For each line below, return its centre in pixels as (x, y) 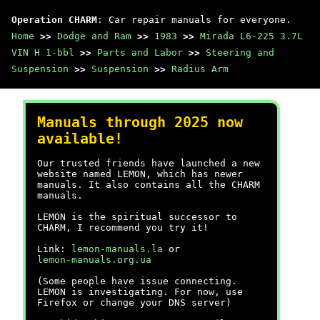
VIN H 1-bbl (43, 52)
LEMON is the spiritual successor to (137, 217)
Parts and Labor (140, 52)
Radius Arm (200, 69)
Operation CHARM (54, 20)
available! (80, 139)
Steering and (240, 52)
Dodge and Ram (94, 36)
